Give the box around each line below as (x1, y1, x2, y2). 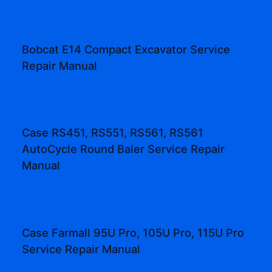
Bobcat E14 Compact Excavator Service (22, 42, 231, 56)
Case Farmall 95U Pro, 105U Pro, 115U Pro (22, 225, 245, 239)
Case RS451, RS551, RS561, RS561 (22, 126, 204, 140)
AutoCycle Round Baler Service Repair (22, 142, 225, 156)
